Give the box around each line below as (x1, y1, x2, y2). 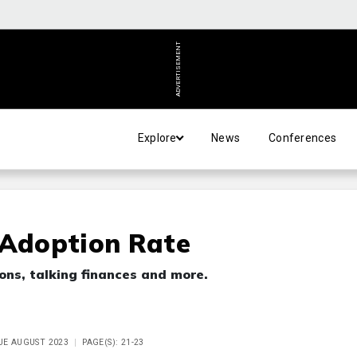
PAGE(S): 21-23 (82, 337, 144, 347)
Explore (137, 131, 177, 144)
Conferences (269, 131, 337, 144)
